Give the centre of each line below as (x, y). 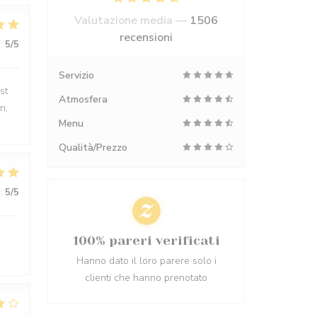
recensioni (146, 38)
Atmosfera (83, 99)
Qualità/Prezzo (93, 148)
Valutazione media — (132, 21)
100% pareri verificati (146, 241)
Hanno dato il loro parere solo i (146, 261)
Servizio (76, 75)
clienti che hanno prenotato (146, 278)
